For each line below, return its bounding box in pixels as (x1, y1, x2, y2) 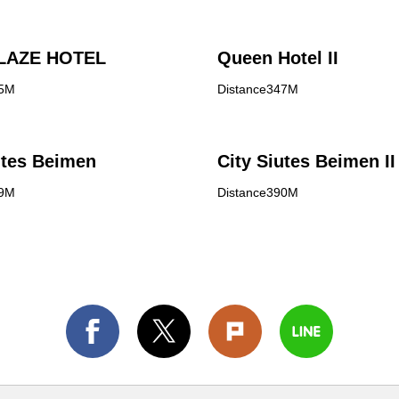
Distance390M (217, 185, 298, 199)
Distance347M (217, 82, 298, 96)
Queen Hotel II (217, 48, 338, 68)
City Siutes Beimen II (217, 151, 395, 171)
